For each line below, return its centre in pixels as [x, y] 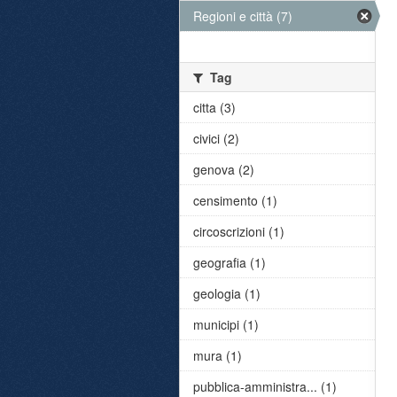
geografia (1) [230, 262]
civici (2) [216, 138]
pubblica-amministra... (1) [265, 386]
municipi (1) [226, 324]
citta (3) [214, 107]
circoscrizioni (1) [239, 231]
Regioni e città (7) [243, 16]
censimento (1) [235, 200]
